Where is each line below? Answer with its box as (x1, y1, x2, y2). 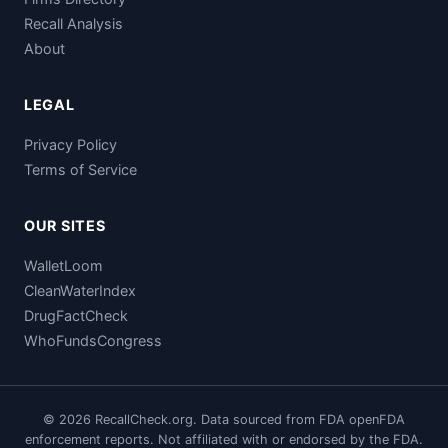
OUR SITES (24, 216, 106, 234)
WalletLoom (24, 256, 103, 274)
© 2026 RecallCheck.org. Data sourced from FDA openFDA (43, 411, 405, 427)
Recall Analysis (24, 14, 123, 32)
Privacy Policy (24, 135, 117, 153)
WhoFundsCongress (24, 331, 162, 349)
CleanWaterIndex (24, 281, 136, 299)
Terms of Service (24, 160, 137, 178)
